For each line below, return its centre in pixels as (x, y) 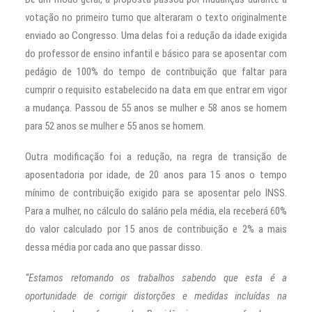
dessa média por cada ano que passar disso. (114, 248)
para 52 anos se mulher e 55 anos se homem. (115, 126)
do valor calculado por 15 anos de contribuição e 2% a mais (156, 229)
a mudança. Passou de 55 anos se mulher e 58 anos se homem (156, 108)
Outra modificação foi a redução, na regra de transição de (156, 157)
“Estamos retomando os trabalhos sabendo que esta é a (156, 278)
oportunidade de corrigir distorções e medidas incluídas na (156, 296)
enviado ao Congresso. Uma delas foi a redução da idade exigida (156, 36)
